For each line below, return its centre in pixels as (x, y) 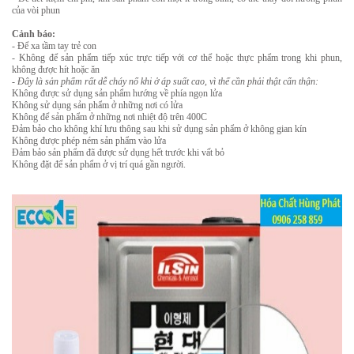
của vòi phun (36, 10)
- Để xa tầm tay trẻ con (54, 46)
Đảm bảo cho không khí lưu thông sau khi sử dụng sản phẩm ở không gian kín (159, 129)
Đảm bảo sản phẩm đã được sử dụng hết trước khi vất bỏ (118, 153)
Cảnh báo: (34, 34)
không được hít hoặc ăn (56, 70)
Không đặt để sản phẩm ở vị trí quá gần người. (99, 164)
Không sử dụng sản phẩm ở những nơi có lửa (97, 105)
